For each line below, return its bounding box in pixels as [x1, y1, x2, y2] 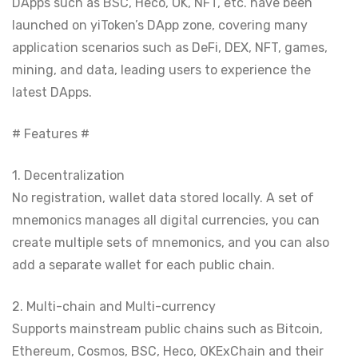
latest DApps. [12, 85, 92, 100]
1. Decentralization [12, 168, 125, 183]
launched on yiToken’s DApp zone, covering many [12, 18, 308, 33]
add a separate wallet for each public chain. [12, 257, 275, 272]
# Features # [12, 126, 89, 141]
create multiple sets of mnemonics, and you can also [12, 235, 329, 250]
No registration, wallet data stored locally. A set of [12, 190, 314, 205]
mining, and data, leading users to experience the [12, 62, 311, 78]
